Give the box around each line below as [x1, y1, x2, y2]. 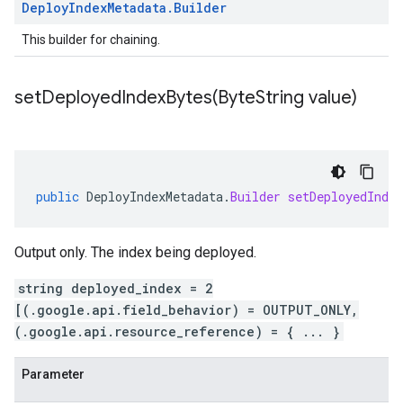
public [36, 188, 79, 205]
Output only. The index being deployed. [14, 244, 256, 261]
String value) [255, 86, 357, 109]
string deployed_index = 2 [18, 280, 213, 297]
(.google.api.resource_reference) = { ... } [14, 323, 340, 340]
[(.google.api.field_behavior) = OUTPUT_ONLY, [14, 301, 359, 318]
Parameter [22, 367, 85, 381]
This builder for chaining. [22, 32, 160, 47]
